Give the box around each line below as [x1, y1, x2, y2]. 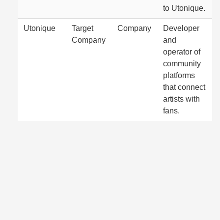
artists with [163, 95, 200, 103]
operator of [163, 48, 200, 56]
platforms [163, 71, 195, 80]
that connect [163, 83, 205, 91]
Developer [163, 24, 199, 32]
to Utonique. [163, 4, 205, 12]
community [163, 59, 201, 68]
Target [72, 24, 93, 32]
